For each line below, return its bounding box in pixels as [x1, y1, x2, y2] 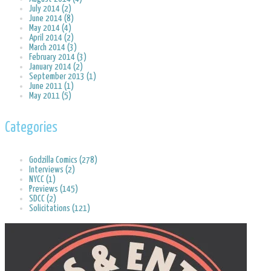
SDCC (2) [29, 194, 56, 203]
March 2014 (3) [29, 43, 77, 53]
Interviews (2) [29, 165, 75, 174]
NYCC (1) [29, 174, 56, 184]
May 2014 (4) [29, 24, 71, 33]
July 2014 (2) [29, 4, 71, 14]
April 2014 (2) [29, 33, 74, 43]
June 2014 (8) [29, 14, 74, 24]
